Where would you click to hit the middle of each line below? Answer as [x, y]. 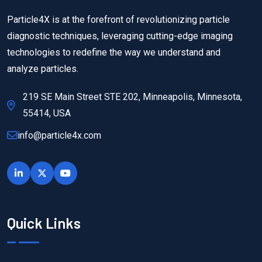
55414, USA [47, 113]
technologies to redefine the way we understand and [114, 53]
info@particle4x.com [59, 136]
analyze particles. [43, 69]
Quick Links [44, 223]
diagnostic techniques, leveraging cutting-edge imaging [120, 36]
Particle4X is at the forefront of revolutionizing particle [118, 20]
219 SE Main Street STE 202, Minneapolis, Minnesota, [132, 97]
